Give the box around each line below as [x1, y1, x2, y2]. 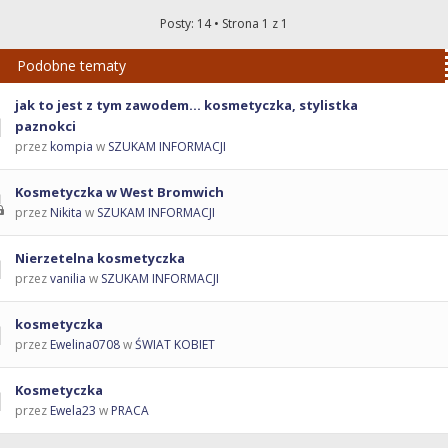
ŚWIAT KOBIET [135, 336, 215, 354]
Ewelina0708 [50, 336, 120, 354]
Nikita [50, 204, 82, 222]
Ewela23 [50, 402, 96, 420]
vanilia [50, 270, 86, 288]
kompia [50, 138, 93, 156]
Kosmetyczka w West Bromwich [15, 183, 224, 202]
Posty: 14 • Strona [160, 15, 262, 33]
